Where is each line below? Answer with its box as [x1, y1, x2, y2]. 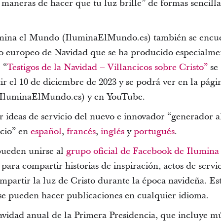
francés [66, 125, 96, 138]
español [30, 125, 62, 138]
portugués [133, 125, 175, 138]
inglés [100, 125, 124, 138]
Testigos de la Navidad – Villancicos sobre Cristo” [6, 61, 208, 74]
